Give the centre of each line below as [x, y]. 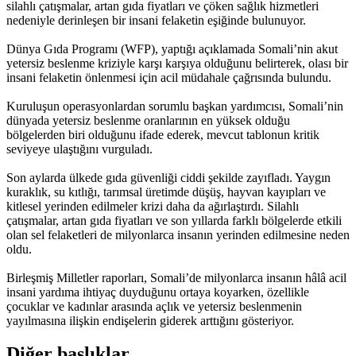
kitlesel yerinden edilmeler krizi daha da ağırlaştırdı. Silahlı [153, 206]
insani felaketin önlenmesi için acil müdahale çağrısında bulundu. [169, 77]
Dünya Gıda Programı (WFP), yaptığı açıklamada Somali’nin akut [172, 48]
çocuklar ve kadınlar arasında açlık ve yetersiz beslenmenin [154, 306]
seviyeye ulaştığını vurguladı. [79, 149]
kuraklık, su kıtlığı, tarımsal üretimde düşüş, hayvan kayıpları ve [166, 192]
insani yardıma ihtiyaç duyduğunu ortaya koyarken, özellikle [158, 292]
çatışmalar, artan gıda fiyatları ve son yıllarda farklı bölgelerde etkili [174, 220]
